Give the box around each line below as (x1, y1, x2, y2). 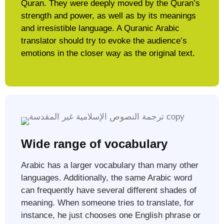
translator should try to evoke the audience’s (21, 36, 187, 46)
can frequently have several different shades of (21, 185, 196, 195)
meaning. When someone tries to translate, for (21, 198, 194, 208)
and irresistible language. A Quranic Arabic (21, 23, 179, 33)
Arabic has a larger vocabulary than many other (21, 160, 198, 170)
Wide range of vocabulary (21, 137, 167, 151)
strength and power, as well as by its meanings (21, 11, 196, 21)
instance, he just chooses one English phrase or (21, 210, 200, 220)
